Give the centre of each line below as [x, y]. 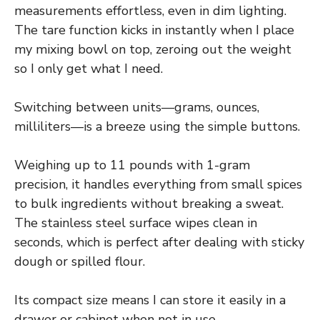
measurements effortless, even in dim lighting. [150, 11]
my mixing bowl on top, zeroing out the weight [153, 50]
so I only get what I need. [89, 69]
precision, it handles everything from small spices [158, 185]
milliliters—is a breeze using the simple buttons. [157, 127]
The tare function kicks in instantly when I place [154, 30]
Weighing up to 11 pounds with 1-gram [132, 165]
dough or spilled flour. [80, 262]
